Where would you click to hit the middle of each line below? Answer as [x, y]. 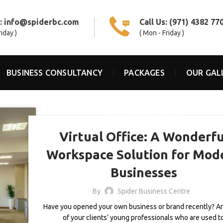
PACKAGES [144, 72]
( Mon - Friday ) [162, 33]
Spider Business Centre [154, 191]
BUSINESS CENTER [154, 115]
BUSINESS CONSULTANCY [55, 72]
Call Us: [155, 22]
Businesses [144, 173]
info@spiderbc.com [42, 22]
